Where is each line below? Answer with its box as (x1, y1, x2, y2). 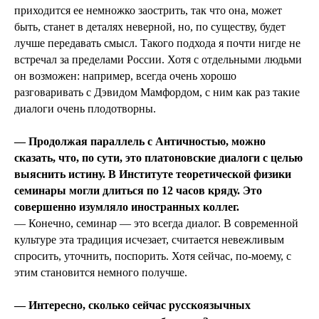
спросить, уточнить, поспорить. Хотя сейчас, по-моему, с (14, 250, 291, 263)
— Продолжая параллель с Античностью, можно (14, 135, 266, 148)
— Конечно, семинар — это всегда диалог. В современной (14, 217, 298, 230)
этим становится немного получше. (14, 266, 187, 279)
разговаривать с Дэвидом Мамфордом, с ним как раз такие (14, 86, 300, 99)
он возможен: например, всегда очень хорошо (14, 70, 236, 83)
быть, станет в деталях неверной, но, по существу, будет (14, 21, 286, 33)
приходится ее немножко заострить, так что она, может (14, 4, 282, 17)
